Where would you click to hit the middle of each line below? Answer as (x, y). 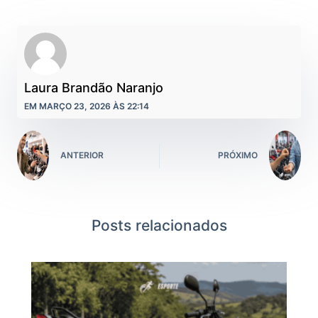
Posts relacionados (159, 225)
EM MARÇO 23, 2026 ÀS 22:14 (87, 106)
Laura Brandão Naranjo (94, 87)
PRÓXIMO (238, 155)
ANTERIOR (82, 155)
